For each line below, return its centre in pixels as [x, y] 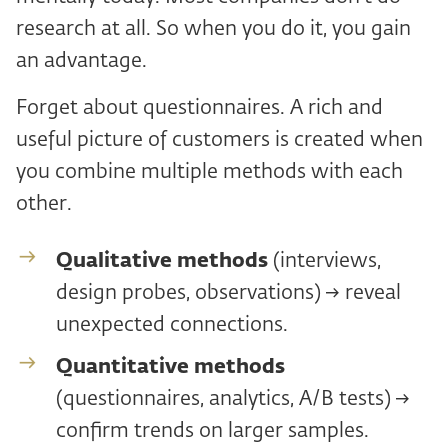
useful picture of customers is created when [219, 140]
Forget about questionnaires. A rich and [199, 108]
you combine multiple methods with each [209, 172]
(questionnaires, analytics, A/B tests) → [233, 399]
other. [44, 204]
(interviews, [324, 261]
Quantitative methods [170, 367]
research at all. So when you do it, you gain [213, 29]
